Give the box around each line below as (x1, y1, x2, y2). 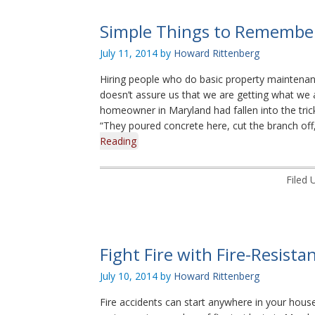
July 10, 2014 (100, 269, 157, 283)
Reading (100, 134, 136, 148)
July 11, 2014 (100, 46, 157, 60)
